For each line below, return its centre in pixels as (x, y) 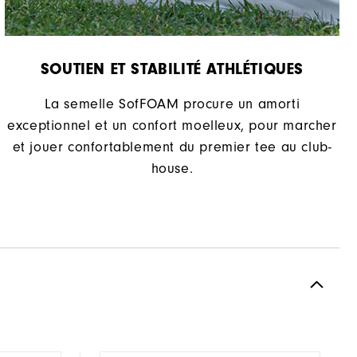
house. (172, 169)
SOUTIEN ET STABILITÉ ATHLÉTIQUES (172, 69)
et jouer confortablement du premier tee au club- (172, 147)
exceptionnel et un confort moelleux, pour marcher (172, 126)
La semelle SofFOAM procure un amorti (172, 104)
